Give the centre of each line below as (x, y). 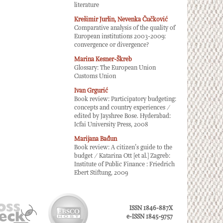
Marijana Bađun (96, 139)
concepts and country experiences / (122, 108)
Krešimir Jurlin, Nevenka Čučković (121, 20)
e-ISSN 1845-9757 (150, 217)
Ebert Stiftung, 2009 (101, 173)
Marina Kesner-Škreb (103, 59)
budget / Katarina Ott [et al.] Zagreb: (122, 156)
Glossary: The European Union (115, 68)
